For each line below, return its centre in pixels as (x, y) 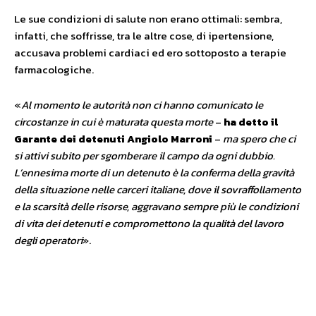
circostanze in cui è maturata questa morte (115, 122)
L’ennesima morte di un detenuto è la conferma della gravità (154, 172)
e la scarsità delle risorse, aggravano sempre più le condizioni (156, 206)
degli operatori (48, 240)
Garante (36, 139)
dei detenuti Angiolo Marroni (136, 139)
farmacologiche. (54, 69)
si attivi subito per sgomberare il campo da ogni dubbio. (145, 156)
